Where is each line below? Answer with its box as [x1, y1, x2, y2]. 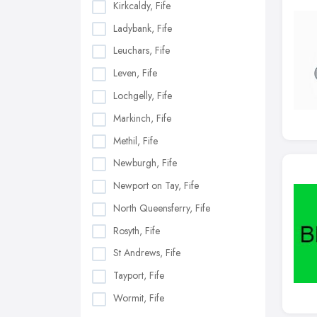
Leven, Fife [113, 66, 157, 81]
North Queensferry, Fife [113, 200, 210, 215]
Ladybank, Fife [113, 21, 172, 35]
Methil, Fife [113, 133, 158, 148]
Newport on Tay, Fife [113, 178, 199, 193]
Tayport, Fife [113, 268, 164, 283]
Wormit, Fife [113, 291, 164, 305]
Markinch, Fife [113, 110, 171, 125]
